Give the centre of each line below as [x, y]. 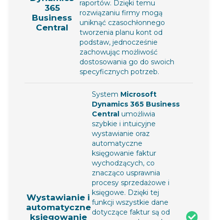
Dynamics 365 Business [136, 104]
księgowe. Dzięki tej [125, 192]
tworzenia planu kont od [121, 32]
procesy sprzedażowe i [131, 182]
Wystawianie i [58, 197]
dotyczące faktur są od [131, 212]
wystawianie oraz [121, 133]
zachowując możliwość [119, 52]
